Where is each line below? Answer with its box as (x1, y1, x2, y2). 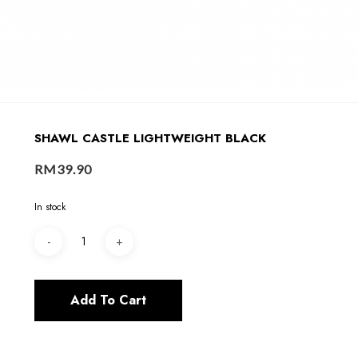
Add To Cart (70, 290, 147, 309)
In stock (34, 199, 66, 213)
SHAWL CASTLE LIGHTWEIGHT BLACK (34, 129, 267, 147)
